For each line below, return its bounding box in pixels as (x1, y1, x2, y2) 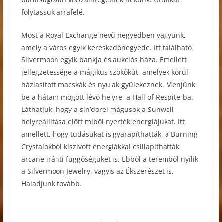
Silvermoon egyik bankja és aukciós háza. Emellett (21, 55, 187, 64)
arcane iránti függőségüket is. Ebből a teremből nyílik (21, 154, 198, 164)
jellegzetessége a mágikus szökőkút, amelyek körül (21, 67, 188, 77)
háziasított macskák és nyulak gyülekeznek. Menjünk (21, 79, 195, 89)
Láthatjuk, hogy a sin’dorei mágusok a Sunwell (21, 104, 174, 114)
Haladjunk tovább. (21, 178, 82, 188)
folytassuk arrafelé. (21, 7, 85, 17)
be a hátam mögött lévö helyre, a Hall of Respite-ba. (21, 92, 193, 102)
